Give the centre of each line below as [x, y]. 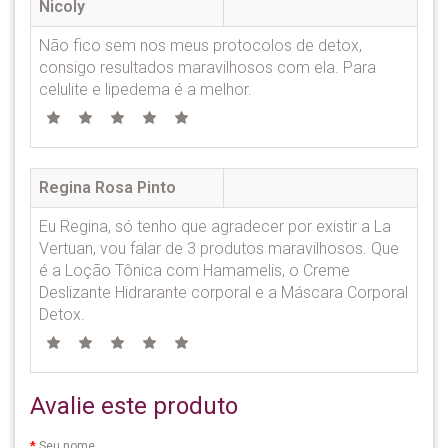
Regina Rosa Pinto [107, 187]
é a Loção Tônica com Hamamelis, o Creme [194, 270]
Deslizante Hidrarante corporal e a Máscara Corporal [223, 292]
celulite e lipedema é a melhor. [145, 89]
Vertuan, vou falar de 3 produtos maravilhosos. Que [219, 248]
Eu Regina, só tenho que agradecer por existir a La [215, 226]
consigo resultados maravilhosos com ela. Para [207, 67]
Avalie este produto [134, 405]
